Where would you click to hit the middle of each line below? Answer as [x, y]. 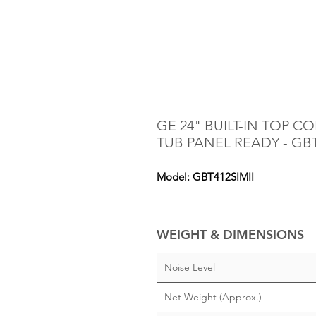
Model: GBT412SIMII [205, 177]
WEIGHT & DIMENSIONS [230, 235]
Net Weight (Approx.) [213, 297]
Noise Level [190, 267]
